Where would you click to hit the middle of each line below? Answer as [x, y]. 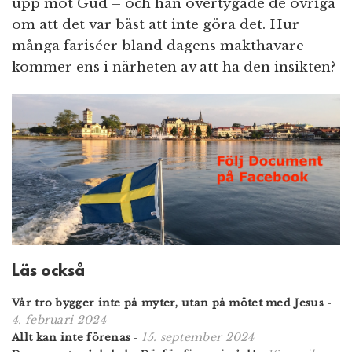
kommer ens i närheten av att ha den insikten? [174, 68]
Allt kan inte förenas [71, 337]
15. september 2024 [198, 337]
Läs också [48, 271]
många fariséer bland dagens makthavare [158, 46]
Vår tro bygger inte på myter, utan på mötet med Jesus [168, 302]
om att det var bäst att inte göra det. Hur [156, 25]
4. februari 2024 [59, 319]
